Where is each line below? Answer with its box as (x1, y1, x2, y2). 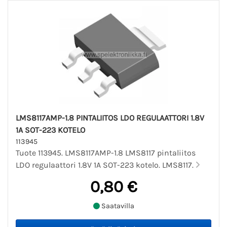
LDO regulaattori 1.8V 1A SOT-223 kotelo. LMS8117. (16, 160, 196, 170)
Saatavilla (99, 201, 134, 210)
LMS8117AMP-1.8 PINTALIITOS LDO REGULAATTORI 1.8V (16, 113, 204, 123)
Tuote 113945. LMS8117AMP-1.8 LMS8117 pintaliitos (16, 148, 196, 158)
